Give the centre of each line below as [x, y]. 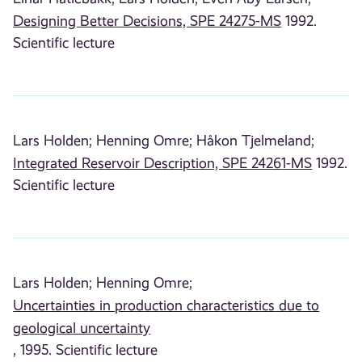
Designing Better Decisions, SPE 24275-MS [147, 21]
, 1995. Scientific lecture [86, 350]
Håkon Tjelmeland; [256, 141]
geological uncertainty [82, 328]
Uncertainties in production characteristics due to [166, 306]
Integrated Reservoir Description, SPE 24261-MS [163, 164]
